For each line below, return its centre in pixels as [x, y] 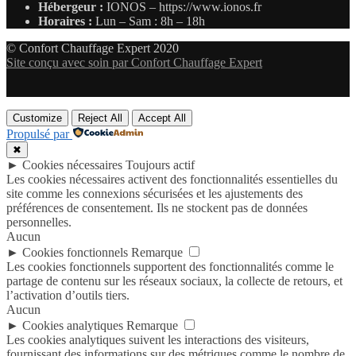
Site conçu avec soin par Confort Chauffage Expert [134, 63]
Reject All [100, 118]
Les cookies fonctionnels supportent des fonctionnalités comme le [170, 267]
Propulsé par [38, 134]
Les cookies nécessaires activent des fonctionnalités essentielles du [172, 180]
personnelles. [39, 222]
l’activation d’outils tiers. [68, 296]
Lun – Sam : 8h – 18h [149, 21]
